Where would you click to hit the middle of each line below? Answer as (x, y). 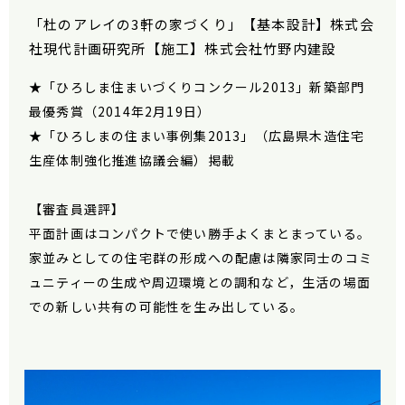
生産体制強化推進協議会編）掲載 (132, 160)
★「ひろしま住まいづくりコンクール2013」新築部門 (197, 87)
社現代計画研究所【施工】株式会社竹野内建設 (183, 49)
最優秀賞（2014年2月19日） (120, 112)
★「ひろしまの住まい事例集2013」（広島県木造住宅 (197, 136)
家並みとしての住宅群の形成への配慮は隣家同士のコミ (201, 258)
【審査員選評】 (77, 209)
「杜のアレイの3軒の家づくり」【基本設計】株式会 (202, 24)
